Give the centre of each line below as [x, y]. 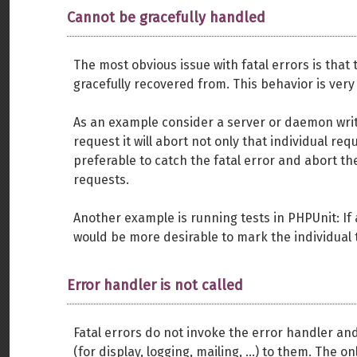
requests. [101, 180]
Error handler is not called [155, 285]
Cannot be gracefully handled [166, 18]
